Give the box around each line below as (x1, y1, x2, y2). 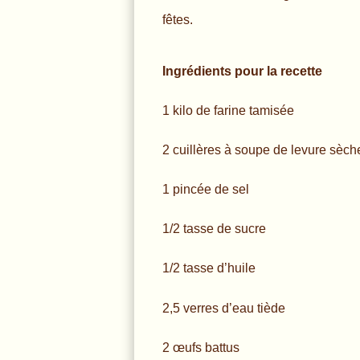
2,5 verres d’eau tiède (162, 301, 285, 315)
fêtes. (162, 13, 193, 27)
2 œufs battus (162, 340, 239, 354)
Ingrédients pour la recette (162, 64, 322, 79)
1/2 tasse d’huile (162, 261, 256, 276)
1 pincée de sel (162, 182, 249, 197)
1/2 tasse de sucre (162, 222, 266, 236)
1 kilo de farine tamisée (162, 104, 294, 118)
